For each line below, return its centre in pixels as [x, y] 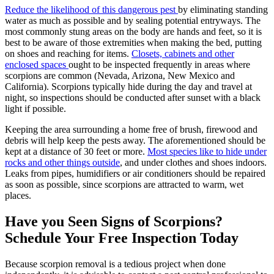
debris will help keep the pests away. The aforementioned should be [135, 141]
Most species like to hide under [207, 152]
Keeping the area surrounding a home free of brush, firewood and [131, 130]
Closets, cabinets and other [183, 54]
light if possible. [35, 109]
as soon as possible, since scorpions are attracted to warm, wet [124, 185]
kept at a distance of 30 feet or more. [76, 152]
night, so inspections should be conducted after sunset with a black [133, 98]
